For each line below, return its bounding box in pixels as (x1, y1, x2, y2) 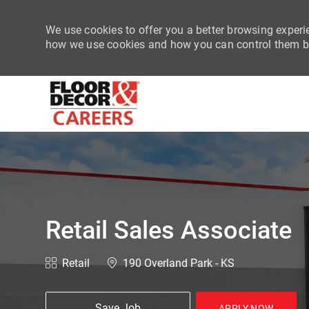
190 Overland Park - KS (120, 256, 235, 270)
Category (45, 255, 88, 269)
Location (106, 255, 148, 269)
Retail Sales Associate (46, 215, 292, 245)
